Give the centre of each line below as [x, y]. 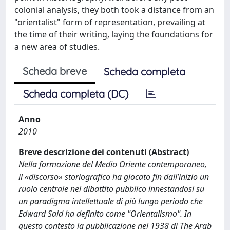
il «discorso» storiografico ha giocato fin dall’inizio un [114, 177]
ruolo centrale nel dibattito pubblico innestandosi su [111, 189]
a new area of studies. [57, 47]
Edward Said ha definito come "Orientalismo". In [105, 214]
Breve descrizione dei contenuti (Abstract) [104, 152]
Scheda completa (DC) [76, 94]
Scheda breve [55, 71]
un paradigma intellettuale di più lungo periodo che [111, 201]
